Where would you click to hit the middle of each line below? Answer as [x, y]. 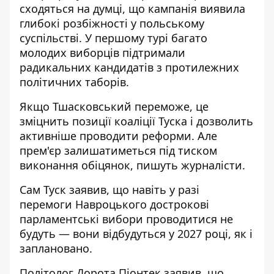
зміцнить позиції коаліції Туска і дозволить [136, 121]
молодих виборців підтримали [102, 53]
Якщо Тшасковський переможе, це [114, 106]
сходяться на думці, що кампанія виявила [132, 9]
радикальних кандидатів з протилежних [129, 67]
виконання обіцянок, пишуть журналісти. [132, 165]
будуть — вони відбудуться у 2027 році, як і [136, 234]
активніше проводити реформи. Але [118, 136]
